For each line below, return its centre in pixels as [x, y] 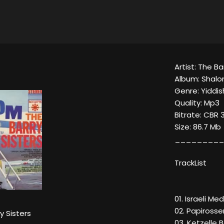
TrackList [190, 163]
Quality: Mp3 [197, 103]
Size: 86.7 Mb [198, 127]
